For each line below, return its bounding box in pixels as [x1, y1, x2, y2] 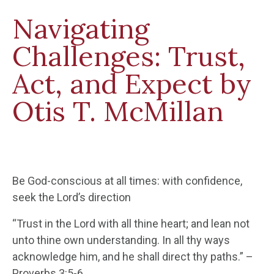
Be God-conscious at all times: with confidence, [12, 174, 242, 187]
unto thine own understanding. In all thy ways [12, 233, 230, 246]
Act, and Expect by [12, 66, 251, 101]
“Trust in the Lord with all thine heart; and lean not [12, 217, 250, 230]
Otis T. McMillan [12, 94, 223, 128]
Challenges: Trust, [12, 39, 245, 73]
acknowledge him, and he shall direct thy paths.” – [12, 250, 253, 263]
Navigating [12, 11, 149, 46]
